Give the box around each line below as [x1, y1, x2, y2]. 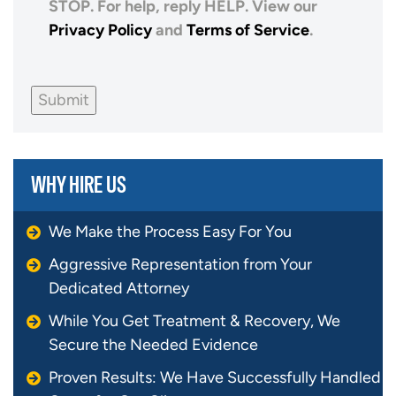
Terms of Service [187, 20, 309, 41]
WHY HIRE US [31, 170, 126, 201]
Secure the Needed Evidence [49, 335, 258, 355]
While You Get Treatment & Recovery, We [49, 311, 340, 331]
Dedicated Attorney [49, 278, 189, 299]
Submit [38, 90, 89, 110]
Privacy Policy [49, 20, 152, 41]
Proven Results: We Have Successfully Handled [49, 368, 381, 388]
